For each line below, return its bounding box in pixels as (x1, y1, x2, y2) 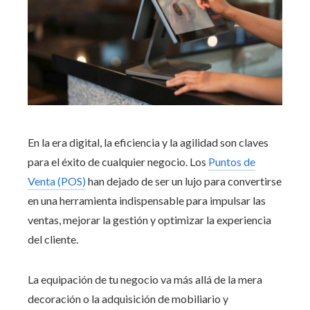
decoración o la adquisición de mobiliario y (28, 292, 228, 306)
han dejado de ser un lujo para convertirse (86, 174, 282, 188)
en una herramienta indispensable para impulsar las (28, 194, 266, 208)
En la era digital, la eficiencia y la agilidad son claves (28, 136, 268, 149)
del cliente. (28, 232, 78, 246)
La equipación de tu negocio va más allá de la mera (28, 273, 262, 286)
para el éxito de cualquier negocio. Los (28, 155, 208, 169)
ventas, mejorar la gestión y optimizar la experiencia (28, 213, 271, 227)
